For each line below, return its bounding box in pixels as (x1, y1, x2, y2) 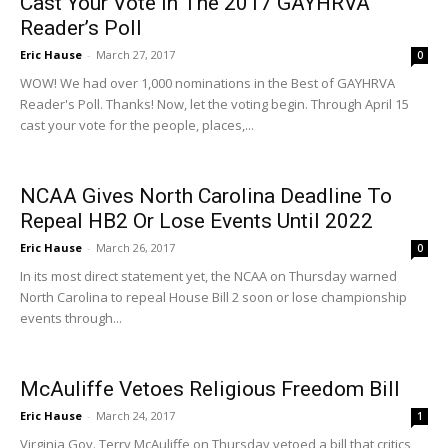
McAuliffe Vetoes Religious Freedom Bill (20, 377, 400, 401)
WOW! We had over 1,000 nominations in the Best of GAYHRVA (20, 74, 395, 92)
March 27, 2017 (96, 47, 175, 62)
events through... (20, 309, 122, 327)
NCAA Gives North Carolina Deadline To (20, 184, 392, 208)
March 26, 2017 (96, 240, 175, 255)
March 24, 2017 (96, 408, 175, 423)
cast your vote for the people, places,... (20, 116, 254, 134)
